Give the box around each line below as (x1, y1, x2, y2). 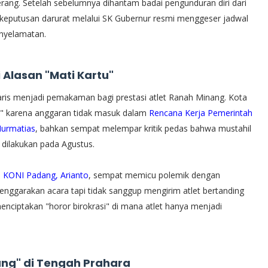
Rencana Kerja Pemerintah (149, 106, 252, 118)
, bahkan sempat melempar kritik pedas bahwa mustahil (35, 122, 251, 134)
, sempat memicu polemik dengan (89, 169, 220, 181)
